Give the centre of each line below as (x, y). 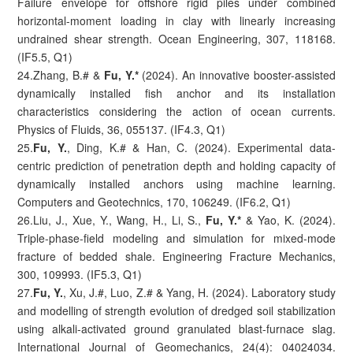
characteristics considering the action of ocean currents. (176, 111)
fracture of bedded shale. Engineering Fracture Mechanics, (176, 256)
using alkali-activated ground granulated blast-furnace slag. (176, 328)
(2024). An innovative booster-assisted (237, 74)
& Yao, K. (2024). (288, 219)
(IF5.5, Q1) (45, 56)
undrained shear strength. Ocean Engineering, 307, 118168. (176, 38)
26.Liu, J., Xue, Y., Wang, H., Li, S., (112, 219)
